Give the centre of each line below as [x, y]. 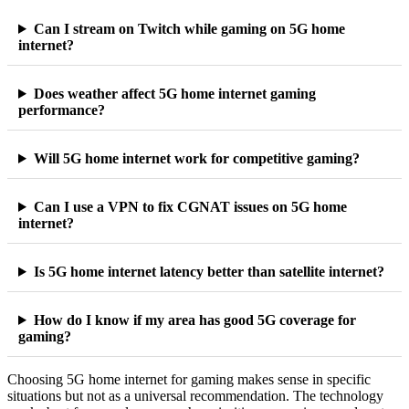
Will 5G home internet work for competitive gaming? [196, 158]
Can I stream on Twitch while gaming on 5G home [189, 28]
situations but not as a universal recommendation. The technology [195, 395]
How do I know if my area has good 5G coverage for [194, 320]
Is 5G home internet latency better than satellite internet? [209, 271]
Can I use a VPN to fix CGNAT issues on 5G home [190, 206]
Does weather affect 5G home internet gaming [174, 93]
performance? [62, 110]
